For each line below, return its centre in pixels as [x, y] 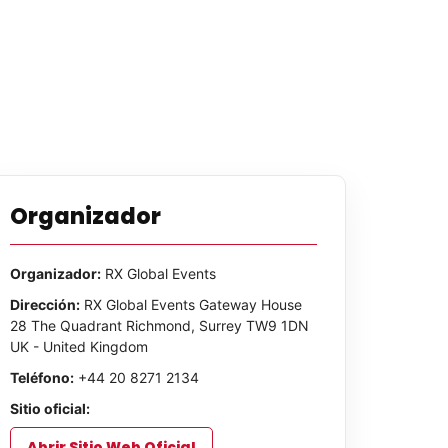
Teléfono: [41, 377]
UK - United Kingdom [78, 346]
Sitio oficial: [49, 408]
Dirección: [44, 304]
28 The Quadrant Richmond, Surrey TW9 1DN [159, 325]
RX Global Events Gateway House [190, 304]
